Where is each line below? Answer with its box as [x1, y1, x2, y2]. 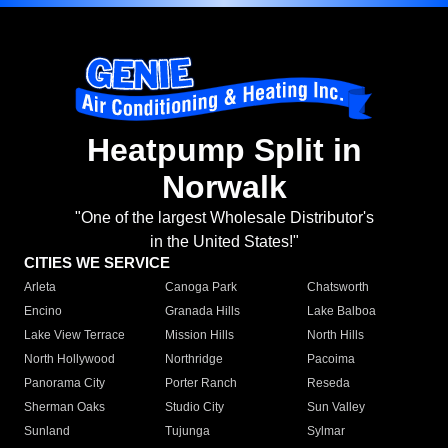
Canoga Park [165, 280, 238, 295]
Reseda [306, 376, 350, 391]
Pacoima [306, 352, 355, 367]
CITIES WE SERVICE [24, 254, 170, 272]
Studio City [165, 400, 225, 415]
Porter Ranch [165, 376, 238, 391]
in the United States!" [149, 233, 299, 251]
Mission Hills [165, 328, 235, 343]
